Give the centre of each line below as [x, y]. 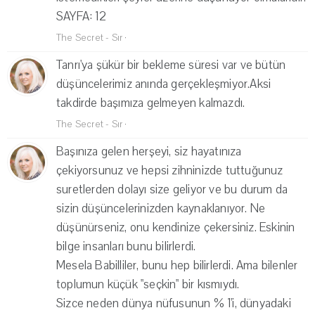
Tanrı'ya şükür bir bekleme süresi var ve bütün [171, 65]
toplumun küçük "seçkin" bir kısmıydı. [148, 285]
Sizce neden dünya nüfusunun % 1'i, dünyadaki [174, 304]
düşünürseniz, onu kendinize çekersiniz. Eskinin [176, 228]
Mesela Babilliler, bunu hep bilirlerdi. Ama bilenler [177, 266]
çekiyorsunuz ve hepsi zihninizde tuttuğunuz [170, 171]
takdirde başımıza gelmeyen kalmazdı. [151, 103]
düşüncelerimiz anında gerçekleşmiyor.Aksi [164, 84]
